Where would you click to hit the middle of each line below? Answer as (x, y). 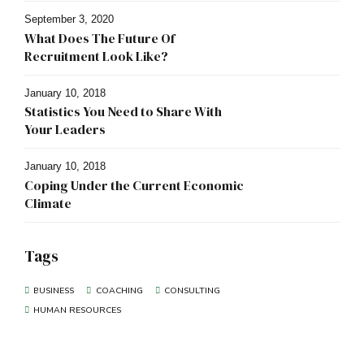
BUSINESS (54, 290)
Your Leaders (65, 130)
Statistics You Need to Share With (123, 112)
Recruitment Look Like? (96, 56)
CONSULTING (192, 290)
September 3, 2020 (69, 19)
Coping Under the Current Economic (134, 186)
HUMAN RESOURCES (78, 310)
